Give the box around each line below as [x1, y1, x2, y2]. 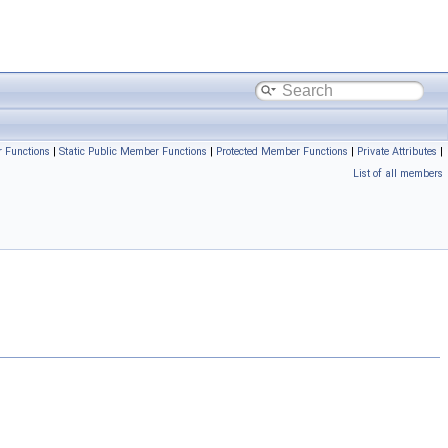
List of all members [353, 167, 443, 180]
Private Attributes [357, 145, 437, 158]
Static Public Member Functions [59, 145, 207, 158]
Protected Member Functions [216, 145, 348, 158]
